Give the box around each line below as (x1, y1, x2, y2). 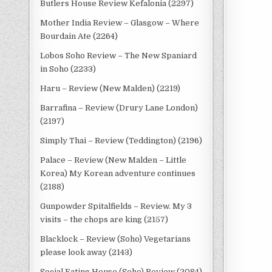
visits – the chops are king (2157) (40, 215, 169, 224)
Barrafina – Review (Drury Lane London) (40, 103, 199, 112)
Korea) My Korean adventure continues (40, 169, 196, 178)
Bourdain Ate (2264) (40, 32, 118, 41)
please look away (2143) (40, 248, 133, 257)
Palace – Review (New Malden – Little (40, 155, 187, 165)
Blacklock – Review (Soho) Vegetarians (40, 234, 191, 243)
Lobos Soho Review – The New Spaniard (40, 51, 197, 60)
